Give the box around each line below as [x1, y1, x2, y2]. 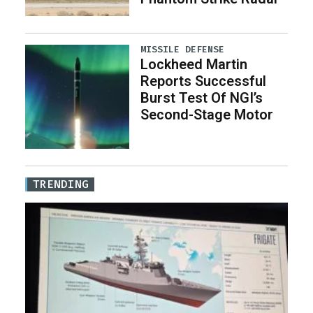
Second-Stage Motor [140, 106, 274, 124]
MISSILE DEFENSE [140, 43, 225, 55]
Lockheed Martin [140, 56, 248, 73]
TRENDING [33, 177, 89, 192]
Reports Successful [140, 73, 267, 90]
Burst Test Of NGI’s [140, 89, 263, 107]
